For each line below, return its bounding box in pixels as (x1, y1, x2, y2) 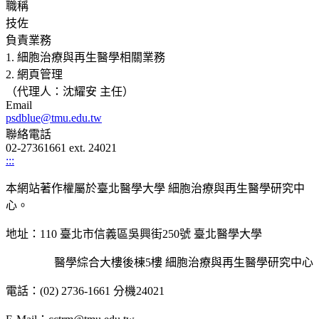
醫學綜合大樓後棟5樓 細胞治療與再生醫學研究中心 (6, 256, 313, 268)
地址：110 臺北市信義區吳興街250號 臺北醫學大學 (6, 228, 262, 240)
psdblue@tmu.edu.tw (6, 112, 102, 124)
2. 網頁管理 (6, 68, 63, 80)
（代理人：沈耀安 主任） (6, 85, 134, 98)
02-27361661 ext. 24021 (6, 142, 117, 154)
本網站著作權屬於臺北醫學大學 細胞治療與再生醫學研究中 (6, 182, 305, 194)
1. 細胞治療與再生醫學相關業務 (6, 51, 165, 63)
